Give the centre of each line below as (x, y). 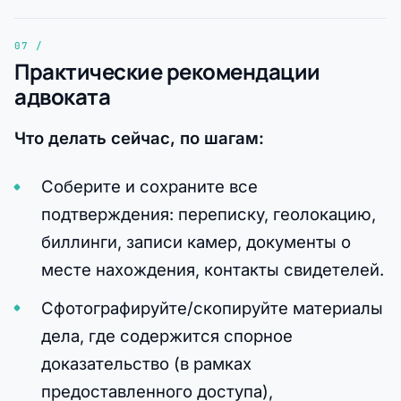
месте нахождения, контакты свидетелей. (212, 270)
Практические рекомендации (167, 71)
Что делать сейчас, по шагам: (139, 138)
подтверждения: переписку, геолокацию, (208, 214)
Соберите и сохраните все (149, 187)
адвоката (63, 96)
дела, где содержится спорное (166, 335)
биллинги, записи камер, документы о (196, 242)
